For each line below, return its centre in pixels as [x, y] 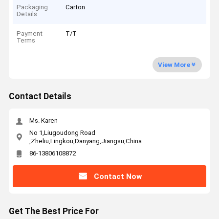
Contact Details [40, 97]
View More [174, 65]
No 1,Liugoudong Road [62, 132]
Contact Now [118, 176]
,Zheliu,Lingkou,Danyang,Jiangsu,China [85, 141]
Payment [30, 34]
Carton [76, 7]
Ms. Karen [43, 121]
